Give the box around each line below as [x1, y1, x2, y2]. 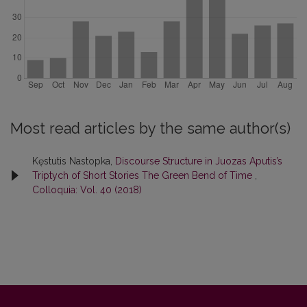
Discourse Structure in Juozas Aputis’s [115, 155, 282, 167]
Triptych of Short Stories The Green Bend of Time [32, 169, 255, 181]
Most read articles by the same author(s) [10, 119, 291, 137]
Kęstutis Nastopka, [32, 155, 115, 167]
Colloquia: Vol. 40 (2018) [32, 184, 142, 195]
